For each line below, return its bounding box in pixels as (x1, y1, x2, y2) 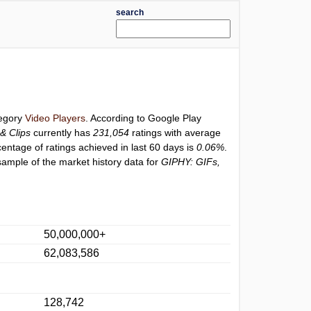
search (115, 8, 144, 17)
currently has (31, 127, 94, 138)
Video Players (25, 112, 86, 124)
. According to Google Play (85, 112, 202, 124)
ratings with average (129, 127, 221, 138)
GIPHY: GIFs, (161, 156, 221, 167)
